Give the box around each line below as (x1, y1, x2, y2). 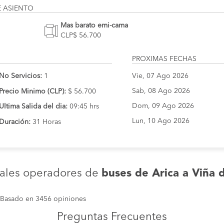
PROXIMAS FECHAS (132, 55, 196, 62)
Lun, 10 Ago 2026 (132, 117, 189, 124)
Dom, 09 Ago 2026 (132, 102, 194, 109)
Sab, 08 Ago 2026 (132, 87, 190, 94)
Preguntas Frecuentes (57, 211, 167, 222)
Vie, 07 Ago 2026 (132, 72, 188, 79)
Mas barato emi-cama (60, 22, 128, 29)
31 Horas (30, 118, 61, 126)
